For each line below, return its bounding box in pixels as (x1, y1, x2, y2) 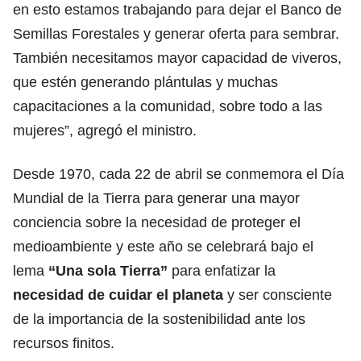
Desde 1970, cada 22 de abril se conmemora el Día (13, 165, 344, 182)
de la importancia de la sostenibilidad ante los (13, 310, 305, 327)
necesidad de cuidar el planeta (13, 286, 223, 303)
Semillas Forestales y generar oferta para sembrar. (13, 25, 339, 42)
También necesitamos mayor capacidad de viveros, (13, 49, 342, 66)
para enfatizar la (168, 262, 276, 279)
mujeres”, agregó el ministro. (13, 122, 197, 139)
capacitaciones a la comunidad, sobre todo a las (13, 98, 322, 114)
